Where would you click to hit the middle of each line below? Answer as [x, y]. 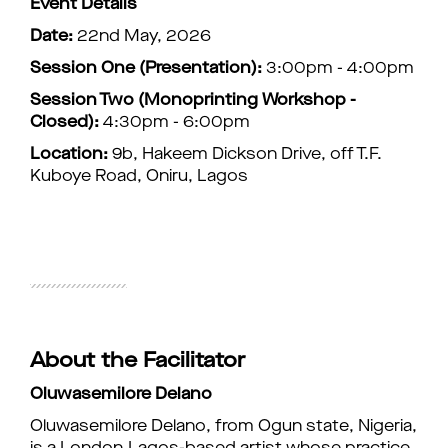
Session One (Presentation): [146, 69]
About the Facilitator [137, 361]
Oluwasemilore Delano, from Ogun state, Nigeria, [223, 427]
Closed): [64, 123]
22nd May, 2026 [144, 37]
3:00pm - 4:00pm [340, 69]
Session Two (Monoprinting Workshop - [193, 101]
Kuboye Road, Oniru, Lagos [139, 177]
